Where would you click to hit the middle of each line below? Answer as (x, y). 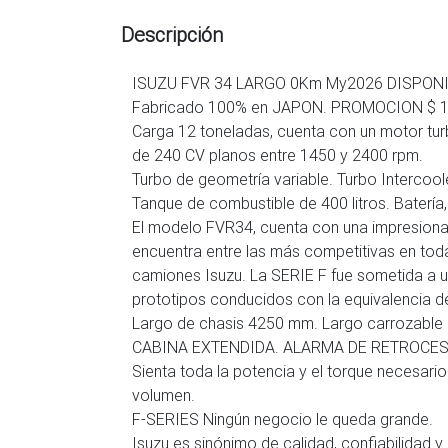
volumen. (163, 395)
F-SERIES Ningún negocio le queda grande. (282, 419)
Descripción (172, 34)
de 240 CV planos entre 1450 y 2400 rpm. (277, 155)
